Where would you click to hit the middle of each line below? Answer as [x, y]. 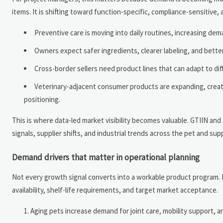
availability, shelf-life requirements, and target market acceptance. [115, 190]
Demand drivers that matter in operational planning [106, 158]
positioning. [42, 100]
